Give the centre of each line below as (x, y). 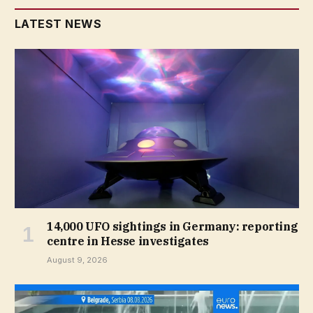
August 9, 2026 (77, 260)
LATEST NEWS (58, 23)
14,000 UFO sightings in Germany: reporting (173, 227)
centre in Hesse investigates (128, 241)
